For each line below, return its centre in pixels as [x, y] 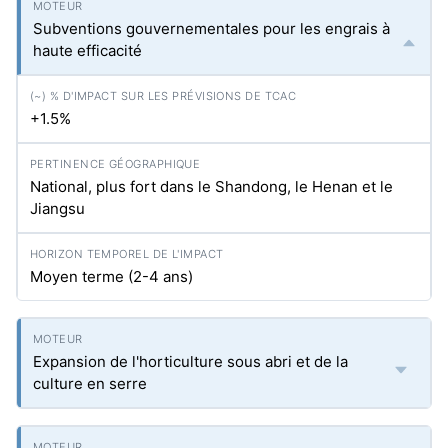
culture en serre [90, 383]
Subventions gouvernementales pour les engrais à [211, 28]
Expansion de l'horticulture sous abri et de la [190, 361]
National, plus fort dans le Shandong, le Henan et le [211, 186]
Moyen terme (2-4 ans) [111, 276]
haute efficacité [87, 50]
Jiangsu [57, 208]
